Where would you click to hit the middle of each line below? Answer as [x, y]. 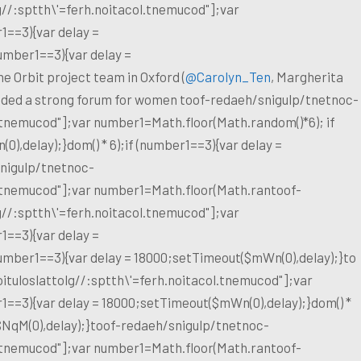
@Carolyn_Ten [228, 76]
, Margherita [307, 76]
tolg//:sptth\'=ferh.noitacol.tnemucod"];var [182, 279]
